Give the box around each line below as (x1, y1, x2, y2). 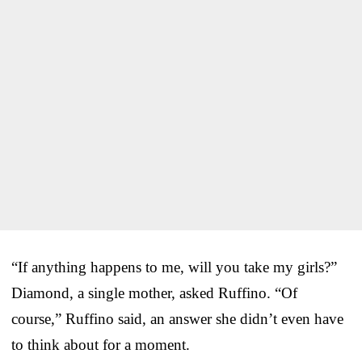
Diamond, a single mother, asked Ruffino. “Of (11, 284, 297, 301)
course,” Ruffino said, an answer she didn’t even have (11, 309, 343, 327)
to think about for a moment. (11, 335, 190, 353)
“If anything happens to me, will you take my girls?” (11, 258, 337, 276)
